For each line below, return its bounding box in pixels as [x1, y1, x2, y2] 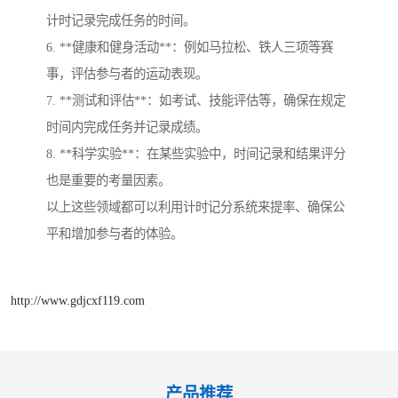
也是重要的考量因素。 [46, 173, 171, 188]
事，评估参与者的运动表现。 [46, 67, 208, 82]
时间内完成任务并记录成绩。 [46, 120, 208, 135]
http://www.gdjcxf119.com [11, 292, 145, 307]
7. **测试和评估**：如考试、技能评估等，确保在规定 [46, 93, 346, 108]
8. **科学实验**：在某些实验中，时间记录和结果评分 [46, 147, 346, 162]
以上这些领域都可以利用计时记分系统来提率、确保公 [46, 200, 345, 215]
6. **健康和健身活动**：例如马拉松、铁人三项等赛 [46, 40, 333, 55]
